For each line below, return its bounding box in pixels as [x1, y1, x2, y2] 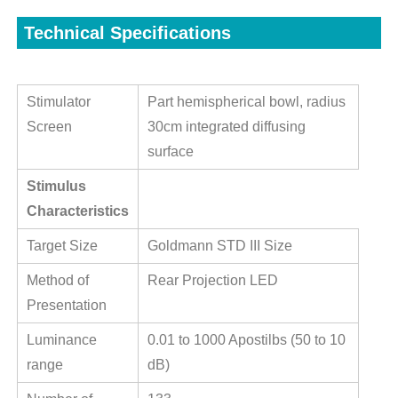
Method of [26, 273, 89, 289]
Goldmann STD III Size [147, 238, 292, 254]
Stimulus [26, 179, 86, 195]
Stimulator [26, 94, 91, 110]
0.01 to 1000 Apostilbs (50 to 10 [147, 332, 346, 348]
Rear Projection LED [147, 273, 278, 289]
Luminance [26, 332, 97, 348]
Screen [26, 119, 72, 135]
